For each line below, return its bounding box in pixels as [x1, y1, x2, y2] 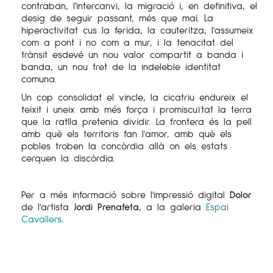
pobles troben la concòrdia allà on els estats [21, 139, 227, 151]
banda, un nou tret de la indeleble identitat [21, 60, 221, 72]
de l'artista [21, 200, 74, 212]
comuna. [21, 72, 57, 84]
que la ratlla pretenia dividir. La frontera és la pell [21, 115, 252, 127]
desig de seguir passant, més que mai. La [21, 11, 213, 23]
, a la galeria [139, 200, 206, 212]
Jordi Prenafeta [74, 200, 139, 212]
